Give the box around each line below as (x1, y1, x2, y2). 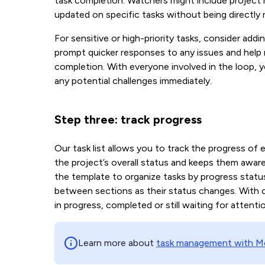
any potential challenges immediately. (54, 75, 214, 86)
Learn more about (78, 237, 156, 248)
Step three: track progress (54, 112, 202, 127)
